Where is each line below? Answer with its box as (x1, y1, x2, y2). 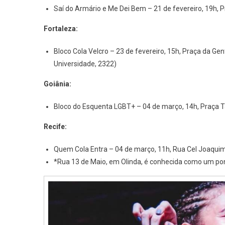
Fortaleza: (44, 25, 78, 33)
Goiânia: (44, 80, 71, 88)
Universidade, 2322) (54, 60, 117, 68)
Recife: (44, 123, 67, 131)
